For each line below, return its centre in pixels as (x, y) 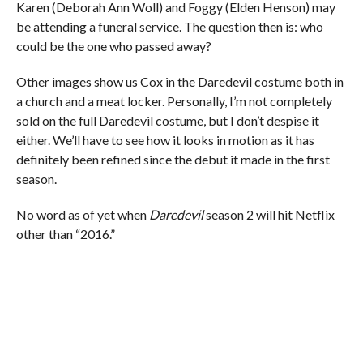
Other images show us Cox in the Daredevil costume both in (179, 82)
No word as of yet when (82, 215)
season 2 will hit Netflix (269, 215)
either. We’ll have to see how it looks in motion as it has (165, 140)
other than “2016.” (65, 234)
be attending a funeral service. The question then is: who (169, 27)
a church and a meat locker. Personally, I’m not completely (174, 101)
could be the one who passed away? (113, 46)
